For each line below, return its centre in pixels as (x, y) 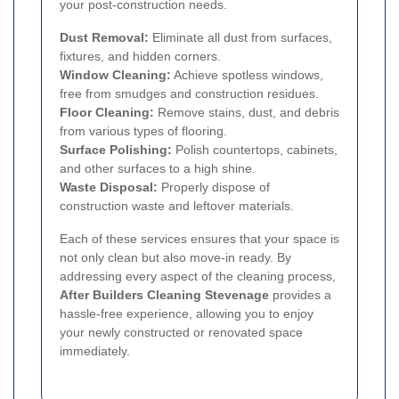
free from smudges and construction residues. (189, 94)
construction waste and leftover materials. (177, 206)
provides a (300, 295)
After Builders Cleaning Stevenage (164, 295)
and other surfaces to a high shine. (158, 169)
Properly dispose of (214, 187)
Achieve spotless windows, (247, 75)
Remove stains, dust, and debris (247, 113)
